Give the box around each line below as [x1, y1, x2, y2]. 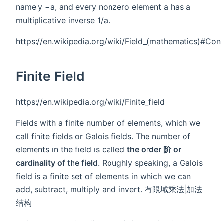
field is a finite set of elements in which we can [16, 171, 191, 181]
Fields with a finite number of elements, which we [16, 117, 200, 128]
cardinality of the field [16, 157, 98, 168]
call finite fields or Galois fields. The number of [16, 131, 190, 141]
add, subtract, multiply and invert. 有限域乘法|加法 [16, 184, 202, 194]
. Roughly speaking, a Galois [98, 157, 203, 168]
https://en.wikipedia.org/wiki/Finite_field [16, 96, 165, 107]
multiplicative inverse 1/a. [16, 15, 110, 25]
